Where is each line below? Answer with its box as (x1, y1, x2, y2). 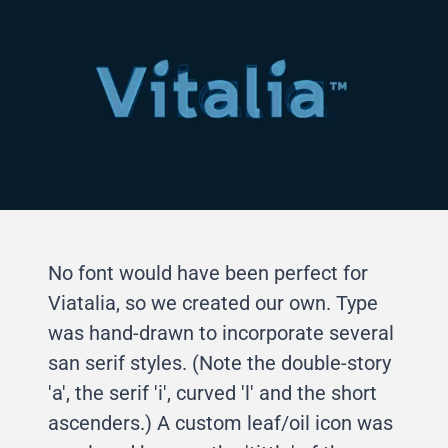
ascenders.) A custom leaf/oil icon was (48, 411, 393, 436)
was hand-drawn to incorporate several (48, 321, 394, 346)
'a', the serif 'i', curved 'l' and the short (48, 381, 377, 406)
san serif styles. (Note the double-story (48, 351, 391, 376)
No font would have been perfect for (48, 261, 368, 286)
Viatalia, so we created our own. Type (48, 291, 378, 316)
